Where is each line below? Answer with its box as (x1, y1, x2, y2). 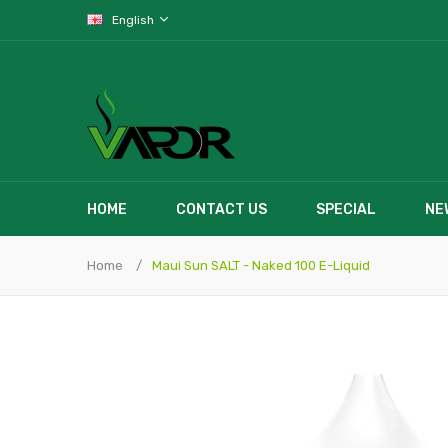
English (112, 13, 157, 27)
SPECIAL (316, 201, 376, 218)
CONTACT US (176, 201, 267, 218)
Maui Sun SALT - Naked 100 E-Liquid (152, 258, 370, 273)
